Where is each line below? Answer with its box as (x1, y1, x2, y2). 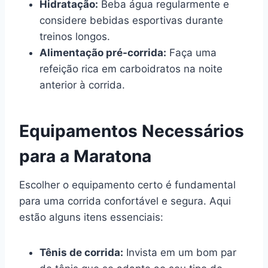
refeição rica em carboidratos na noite (39, 62, 223, 75)
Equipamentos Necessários (19, 120, 244, 141)
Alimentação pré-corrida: (39, 46, 166, 59)
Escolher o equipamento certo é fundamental (19, 178, 236, 191)
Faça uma (166, 46, 217, 59)
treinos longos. (39, 30, 110, 42)
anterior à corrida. (39, 78, 125, 91)
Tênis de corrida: (39, 246, 123, 258)
